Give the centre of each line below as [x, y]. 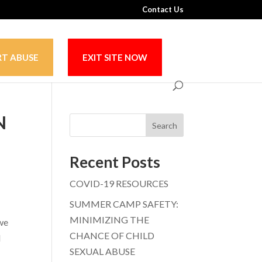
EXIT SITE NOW [115, 57]
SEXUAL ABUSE [103, 251]
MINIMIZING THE [110, 220]
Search [164, 125]
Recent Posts [115, 162]
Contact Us [163, 9]
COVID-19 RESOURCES [119, 183]
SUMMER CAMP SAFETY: [124, 204]
